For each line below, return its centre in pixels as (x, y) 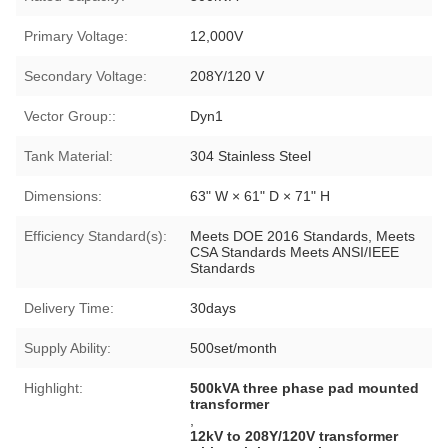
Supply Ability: (67, 347)
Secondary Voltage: (85, 75)
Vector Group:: (70, 115)
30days (213, 307)
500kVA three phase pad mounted (305, 387)
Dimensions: (63, 195)
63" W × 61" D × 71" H (260, 195)
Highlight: (53, 387)
